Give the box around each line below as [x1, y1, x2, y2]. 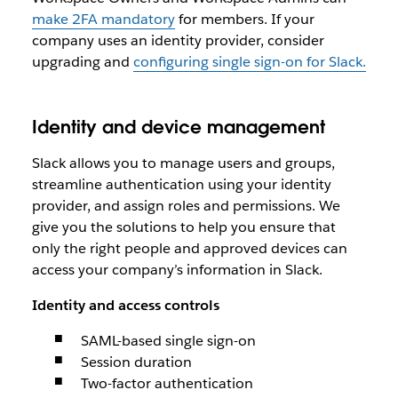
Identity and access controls [31, 295, 219, 314]
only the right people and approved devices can [31, 238, 347, 258]
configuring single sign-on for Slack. [132, 52, 366, 71]
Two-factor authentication [80, 373, 253, 393]
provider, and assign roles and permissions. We [31, 195, 340, 215]
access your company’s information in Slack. [31, 259, 322, 279]
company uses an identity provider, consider [31, 30, 324, 50]
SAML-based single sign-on [80, 330, 256, 350]
